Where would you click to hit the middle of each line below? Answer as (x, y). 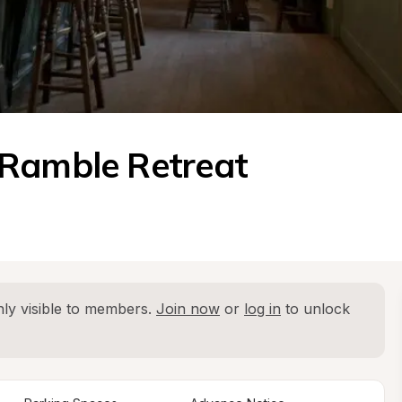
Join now (188, 309)
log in (262, 309)
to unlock (315, 309)
